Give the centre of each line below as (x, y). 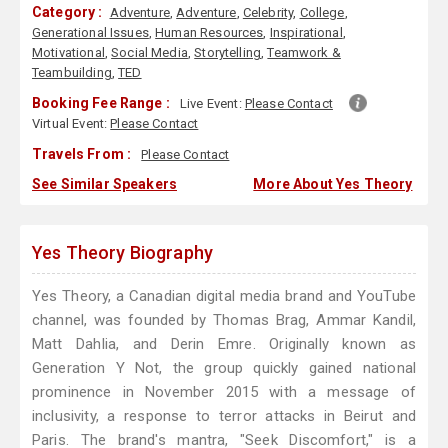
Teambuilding (72, 73)
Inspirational (306, 33)
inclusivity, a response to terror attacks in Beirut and (224, 416)
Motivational (68, 53)
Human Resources (209, 33)
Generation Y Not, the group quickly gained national (224, 368)
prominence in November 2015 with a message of (224, 392)
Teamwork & (304, 53)
